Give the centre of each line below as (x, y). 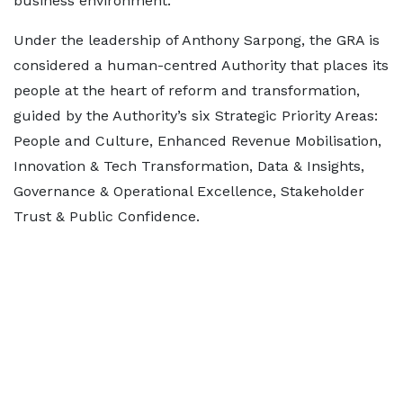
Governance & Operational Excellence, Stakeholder (189, 191)
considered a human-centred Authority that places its (201, 65)
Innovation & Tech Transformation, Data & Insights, (189, 166)
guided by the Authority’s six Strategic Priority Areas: (196, 116)
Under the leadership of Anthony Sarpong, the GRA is (197, 40)
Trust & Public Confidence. (107, 216)
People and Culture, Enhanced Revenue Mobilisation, (197, 141)
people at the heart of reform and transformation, (187, 90)
